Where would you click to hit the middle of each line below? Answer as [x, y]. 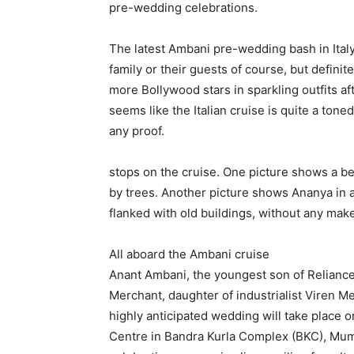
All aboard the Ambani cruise [189, 254]
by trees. [134, 192]
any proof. [137, 131]
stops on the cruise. [166, 172]
